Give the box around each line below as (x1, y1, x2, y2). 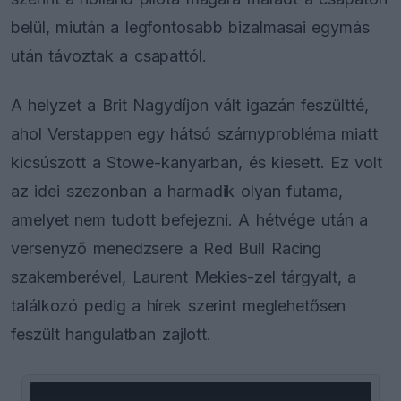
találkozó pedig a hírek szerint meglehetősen (11, 296, 346, 316)
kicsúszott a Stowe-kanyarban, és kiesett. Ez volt (11, 153, 383, 173)
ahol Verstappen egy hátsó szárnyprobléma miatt (11, 124, 378, 144)
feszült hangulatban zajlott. (11, 325, 212, 345)
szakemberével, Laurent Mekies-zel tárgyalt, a (11, 268, 357, 287)
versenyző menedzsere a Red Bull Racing (11, 239, 322, 259)
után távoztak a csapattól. (11, 46, 207, 65)
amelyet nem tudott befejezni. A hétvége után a (11, 210, 368, 230)
